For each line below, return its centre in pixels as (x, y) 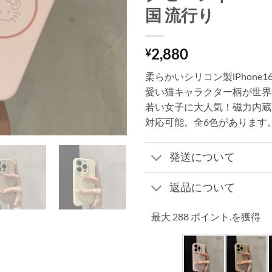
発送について (202, 157)
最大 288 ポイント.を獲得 (206, 216)
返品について (202, 188)
